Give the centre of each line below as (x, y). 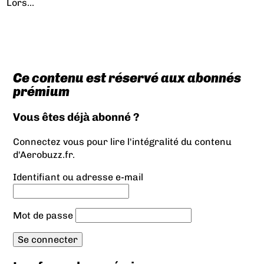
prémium (41, 92)
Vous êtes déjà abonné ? (76, 117)
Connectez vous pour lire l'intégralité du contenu (122, 142)
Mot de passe (43, 216)
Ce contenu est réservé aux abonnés (127, 78)
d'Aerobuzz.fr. (44, 155)
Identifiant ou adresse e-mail (78, 177)
